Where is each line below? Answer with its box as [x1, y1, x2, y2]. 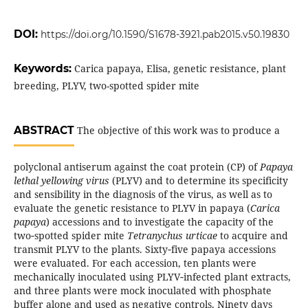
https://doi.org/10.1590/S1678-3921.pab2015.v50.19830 [40, 28, 289, 41]
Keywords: [13, 62, 74, 76]
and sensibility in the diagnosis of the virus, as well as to [13, 188, 272, 201]
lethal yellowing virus [13, 174, 109, 188]
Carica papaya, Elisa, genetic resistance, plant [74, 62, 286, 76]
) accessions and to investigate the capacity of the [45, 215, 274, 229]
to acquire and [217, 229, 288, 243]
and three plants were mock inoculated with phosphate [13, 284, 272, 298]
